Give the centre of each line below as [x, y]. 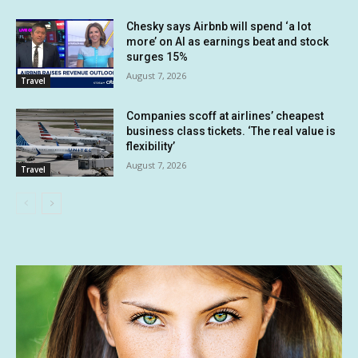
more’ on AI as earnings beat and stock [228, 41]
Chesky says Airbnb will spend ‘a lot [219, 26]
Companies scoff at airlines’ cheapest [225, 115]
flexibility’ [151, 146]
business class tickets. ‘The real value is [231, 131]
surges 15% [157, 56]
